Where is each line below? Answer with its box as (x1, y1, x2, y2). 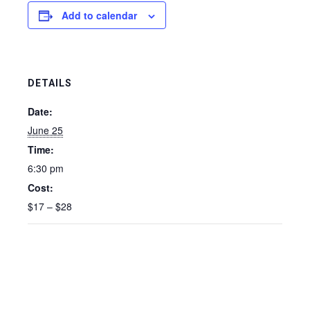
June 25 (28, 123, 63, 137)
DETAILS (28, 77, 72, 89)
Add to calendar (62, 8, 137, 22)
